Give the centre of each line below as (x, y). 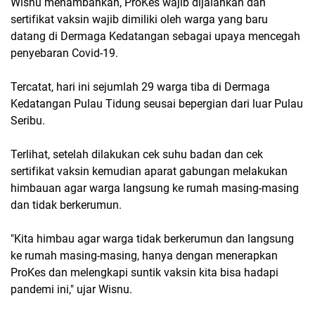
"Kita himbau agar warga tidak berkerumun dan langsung (152, 238)
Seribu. (28, 120)
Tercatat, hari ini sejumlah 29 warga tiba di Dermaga (140, 86)
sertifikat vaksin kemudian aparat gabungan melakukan (149, 171)
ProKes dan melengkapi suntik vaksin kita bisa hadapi (144, 272)
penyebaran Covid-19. (64, 53)
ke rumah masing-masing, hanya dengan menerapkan (144, 255)
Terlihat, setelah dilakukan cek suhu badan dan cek (137, 154)
